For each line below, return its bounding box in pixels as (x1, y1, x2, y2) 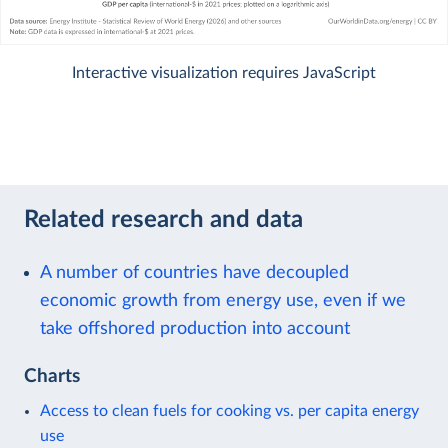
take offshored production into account (40, 319, 350, 337)
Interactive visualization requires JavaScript (72, 64, 376, 81)
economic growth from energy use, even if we (40, 291, 406, 309)
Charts (24, 366, 80, 386)
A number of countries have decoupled (40, 263, 349, 281)
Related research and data (24, 208, 303, 232)
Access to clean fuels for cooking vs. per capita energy (40, 402, 419, 419)
